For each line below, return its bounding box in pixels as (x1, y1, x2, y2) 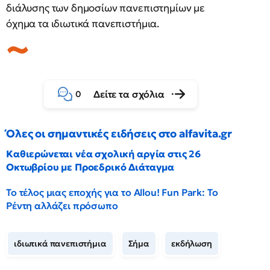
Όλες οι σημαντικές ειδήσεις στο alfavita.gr (6, 127, 233, 140)
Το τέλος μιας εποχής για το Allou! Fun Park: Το (6, 186, 218, 198)
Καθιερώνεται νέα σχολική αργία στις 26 (6, 148, 201, 160)
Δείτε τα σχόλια (93, 88, 165, 100)
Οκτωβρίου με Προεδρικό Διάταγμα (6, 161, 175, 173)
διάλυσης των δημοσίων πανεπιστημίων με (6, 1, 205, 14)
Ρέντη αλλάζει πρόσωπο (6, 199, 118, 212)
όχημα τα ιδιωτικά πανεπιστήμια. (6, 17, 160, 30)
